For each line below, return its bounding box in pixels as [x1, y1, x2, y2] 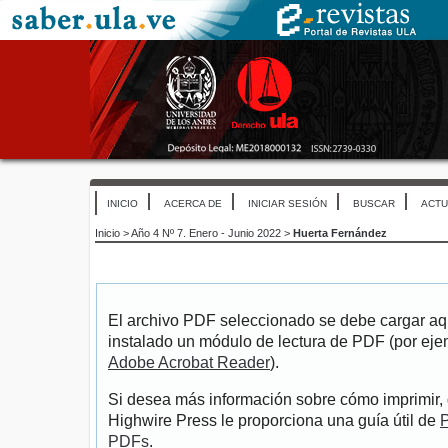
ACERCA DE [164, 198, 222, 209]
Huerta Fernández [293, 227, 387, 240]
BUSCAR [353, 198, 395, 209]
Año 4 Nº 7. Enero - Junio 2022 [131, 227, 281, 240]
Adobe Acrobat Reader [108, 354, 270, 372]
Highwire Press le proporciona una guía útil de [108, 412, 440, 430]
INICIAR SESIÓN [248, 198, 327, 209]
